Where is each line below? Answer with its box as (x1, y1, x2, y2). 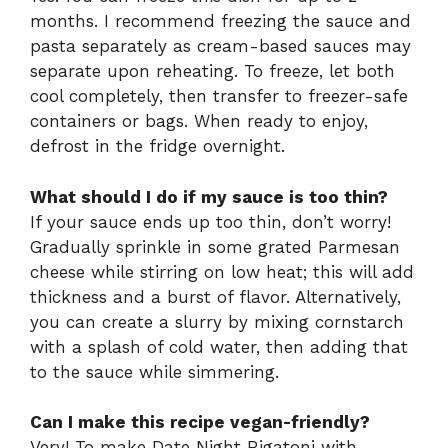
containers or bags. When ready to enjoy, (30, 111, 368, 132)
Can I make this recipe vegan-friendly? (30, 412, 370, 433)
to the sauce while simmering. (30, 361, 279, 382)
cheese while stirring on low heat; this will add (30, 261, 414, 282)
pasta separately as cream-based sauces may (30, 36, 411, 57)
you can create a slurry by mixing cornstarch (30, 311, 404, 332)
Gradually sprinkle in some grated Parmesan (30, 236, 400, 257)
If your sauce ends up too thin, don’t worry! (30, 211, 391, 232)
